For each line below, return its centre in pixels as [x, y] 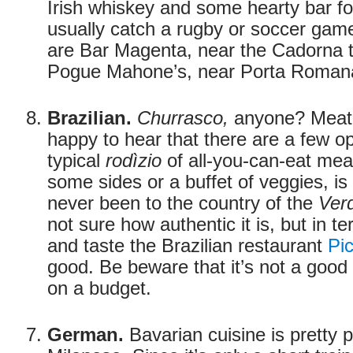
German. [85, 335]
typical [76, 161]
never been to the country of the [183, 203]
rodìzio [134, 161]
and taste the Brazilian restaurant [188, 246]
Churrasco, [183, 118]
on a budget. [99, 288]
